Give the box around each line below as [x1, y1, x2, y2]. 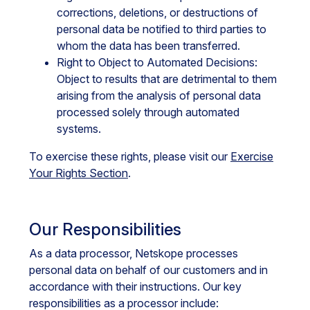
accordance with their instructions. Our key [29, 280, 241, 293]
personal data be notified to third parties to [57, 22, 266, 36]
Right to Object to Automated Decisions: [57, 55, 257, 69]
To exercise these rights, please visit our [29, 149, 230, 163]
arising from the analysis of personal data [57, 89, 261, 102]
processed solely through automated [57, 105, 239, 119]
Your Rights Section [29, 166, 128, 180]
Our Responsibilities [29, 219, 181, 239]
